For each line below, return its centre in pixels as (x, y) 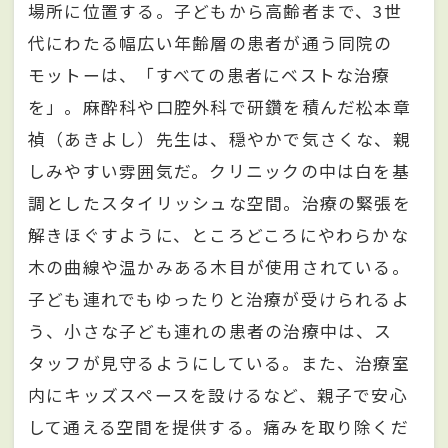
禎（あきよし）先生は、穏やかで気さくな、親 (219, 138)
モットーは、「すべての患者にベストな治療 (209, 74)
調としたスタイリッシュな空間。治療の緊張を (219, 202)
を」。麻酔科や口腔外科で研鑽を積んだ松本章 (219, 106)
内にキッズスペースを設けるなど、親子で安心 (218, 394)
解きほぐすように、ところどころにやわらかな (218, 234)
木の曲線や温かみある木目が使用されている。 (219, 266)
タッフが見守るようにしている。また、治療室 (219, 362)
